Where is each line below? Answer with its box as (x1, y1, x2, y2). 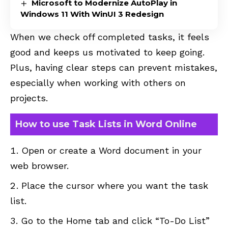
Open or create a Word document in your (21, 145, 202, 156)
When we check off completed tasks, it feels (10, 32, 209, 43)
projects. (10, 93, 48, 104)
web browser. (10, 160, 69, 172)
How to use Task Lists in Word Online (15, 119, 197, 130)
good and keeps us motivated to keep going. (10, 47, 205, 58)
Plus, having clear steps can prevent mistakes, (10, 62, 217, 73)
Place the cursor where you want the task (21, 180, 208, 191)
